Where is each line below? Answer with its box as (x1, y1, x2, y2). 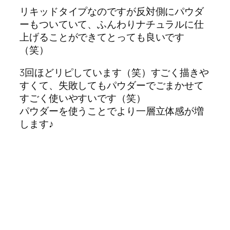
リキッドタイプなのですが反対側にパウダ (20, 5, 204, 18)
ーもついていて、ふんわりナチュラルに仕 (20, 17, 204, 31)
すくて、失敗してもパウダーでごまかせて (20, 78, 204, 92)
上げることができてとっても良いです (20, 30, 185, 44)
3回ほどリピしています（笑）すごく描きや (20, 65, 209, 79)
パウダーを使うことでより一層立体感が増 (20, 104, 204, 118)
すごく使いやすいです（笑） (20, 91, 146, 105)
